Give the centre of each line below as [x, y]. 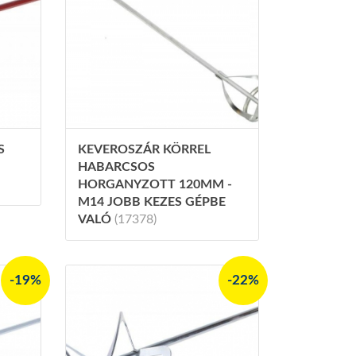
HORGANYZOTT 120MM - [155, 184]
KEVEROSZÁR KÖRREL [144, 149]
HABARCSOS [116, 166]
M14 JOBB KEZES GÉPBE [151, 201]
